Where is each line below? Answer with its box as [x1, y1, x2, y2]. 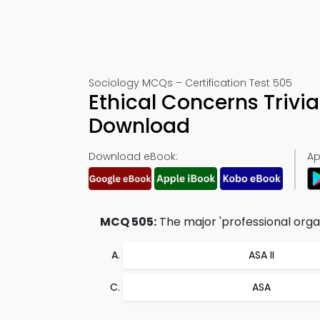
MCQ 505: [100, 214, 156, 230]
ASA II [249, 248, 274, 262]
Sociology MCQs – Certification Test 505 [89, 76, 292, 90]
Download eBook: [89, 149, 178, 164]
